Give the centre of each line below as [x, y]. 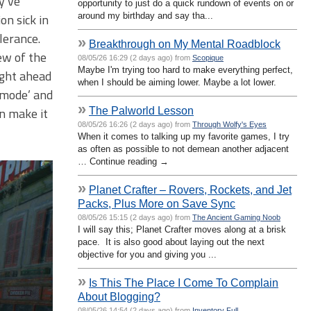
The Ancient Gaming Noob [236, 217]
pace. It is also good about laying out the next [171, 242]
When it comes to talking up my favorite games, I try [184, 136]
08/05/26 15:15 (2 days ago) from [135, 217]
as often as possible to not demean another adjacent [183, 149]
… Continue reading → [123, 161]
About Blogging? [119, 296]
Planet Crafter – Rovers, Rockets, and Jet [190, 189]
